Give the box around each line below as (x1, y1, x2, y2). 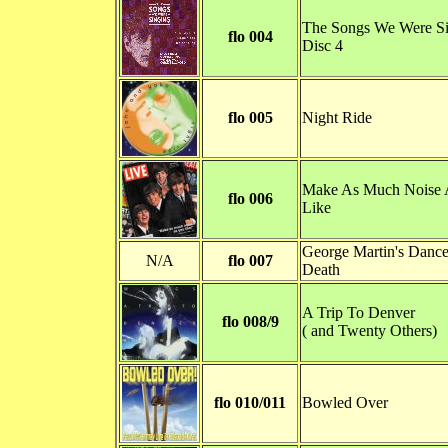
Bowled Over (302, 394, 388, 412)
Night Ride (302, 109, 372, 127)
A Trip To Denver (302, 304, 415, 322)
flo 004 (227, 28, 273, 46)
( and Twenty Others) (302, 322, 437, 340)
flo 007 (227, 252, 273, 270)
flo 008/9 (221, 313, 279, 331)
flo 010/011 (214, 394, 286, 412)
